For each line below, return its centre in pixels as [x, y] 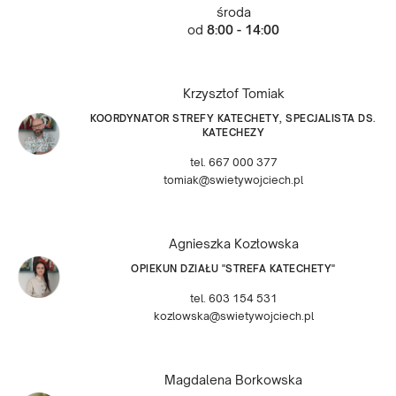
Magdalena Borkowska [233, 380]
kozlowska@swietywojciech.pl [233, 316]
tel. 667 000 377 [233, 163]
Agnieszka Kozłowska [233, 244]
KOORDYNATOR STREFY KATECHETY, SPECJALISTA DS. [233, 119]
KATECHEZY [233, 133]
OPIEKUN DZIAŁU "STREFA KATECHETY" [233, 269]
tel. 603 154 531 [233, 299]
